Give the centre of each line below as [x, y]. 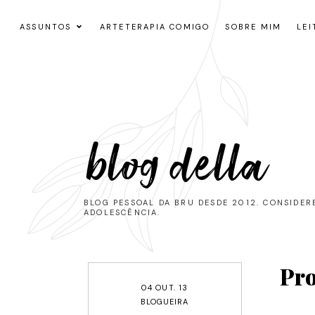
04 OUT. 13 [165, 287]
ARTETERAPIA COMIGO [155, 27]
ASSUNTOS [46, 27]
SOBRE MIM [253, 27]
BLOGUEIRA [165, 302]
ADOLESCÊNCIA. [122, 212]
